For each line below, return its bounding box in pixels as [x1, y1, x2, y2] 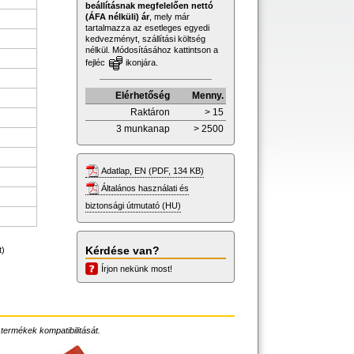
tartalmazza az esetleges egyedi [85, 22, 209, 32]
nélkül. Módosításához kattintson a [85, 44, 218, 55]
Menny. [192, 89, 224, 101]
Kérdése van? [85, 243, 160, 257]
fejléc [85, 57, 107, 67]
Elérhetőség [115, 89, 170, 101]
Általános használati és [101, 183, 189, 193]
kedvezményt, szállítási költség [85, 33, 205, 43]
